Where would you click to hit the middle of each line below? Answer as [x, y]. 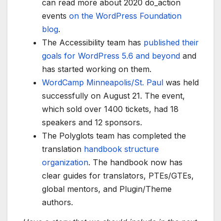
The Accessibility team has [93, 43]
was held [181, 83]
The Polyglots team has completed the [114, 136]
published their [171, 43]
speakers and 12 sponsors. [92, 123]
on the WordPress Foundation [125, 16]
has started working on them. [97, 69]
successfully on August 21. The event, [113, 96]
